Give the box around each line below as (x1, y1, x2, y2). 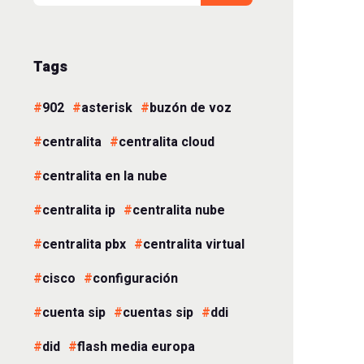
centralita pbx (42, 235, 126, 254)
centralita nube (132, 201, 225, 220)
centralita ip (42, 201, 115, 220)
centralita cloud (119, 132, 214, 152)
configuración (93, 269, 178, 288)
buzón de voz (149, 98, 232, 118)
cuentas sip (123, 303, 193, 323)
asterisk (81, 98, 132, 118)
